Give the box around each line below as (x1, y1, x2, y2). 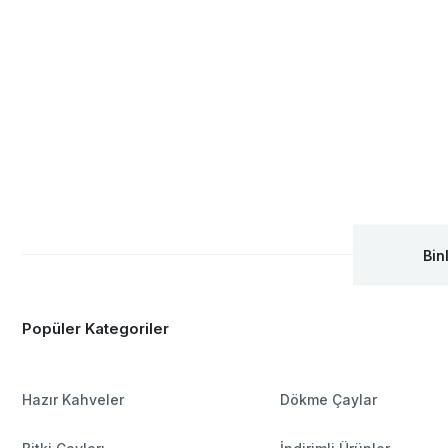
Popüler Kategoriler (22, 319, 169, 339)
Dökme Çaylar (280, 391, 378, 409)
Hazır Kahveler (22, 391, 124, 409)
